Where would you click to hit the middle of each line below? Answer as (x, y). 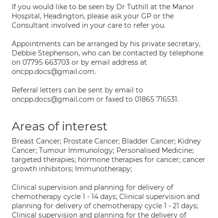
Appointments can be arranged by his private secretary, (106, 44)
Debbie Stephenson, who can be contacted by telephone (108, 53)
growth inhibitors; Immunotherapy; (72, 169)
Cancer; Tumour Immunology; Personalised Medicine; (103, 150)
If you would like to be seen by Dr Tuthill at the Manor (103, 7)
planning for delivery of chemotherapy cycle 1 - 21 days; (105, 206)
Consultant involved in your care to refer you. (89, 25)
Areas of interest (60, 126)
